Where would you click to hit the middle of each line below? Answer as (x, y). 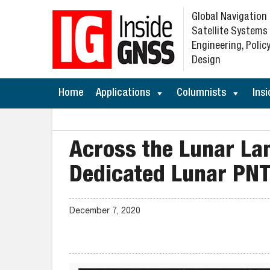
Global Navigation (229, 17)
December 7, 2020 (105, 212)
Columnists (201, 93)
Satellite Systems (230, 32)
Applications (123, 93)
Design (206, 61)
